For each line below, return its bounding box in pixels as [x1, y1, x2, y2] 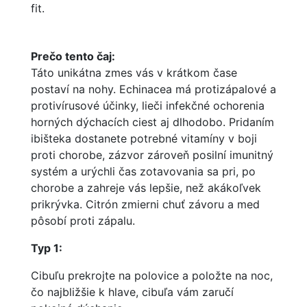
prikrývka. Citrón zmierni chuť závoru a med [31, 197, 260, 211]
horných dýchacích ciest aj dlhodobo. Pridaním [31, 115, 274, 129]
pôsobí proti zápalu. [31, 214, 135, 228]
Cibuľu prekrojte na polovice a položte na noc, [31, 269, 273, 282]
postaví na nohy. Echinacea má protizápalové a [31, 82, 276, 96]
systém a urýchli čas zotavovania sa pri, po [31, 164, 256, 178]
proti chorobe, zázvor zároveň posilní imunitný [31, 148, 273, 162]
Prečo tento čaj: [31, 49, 115, 63]
